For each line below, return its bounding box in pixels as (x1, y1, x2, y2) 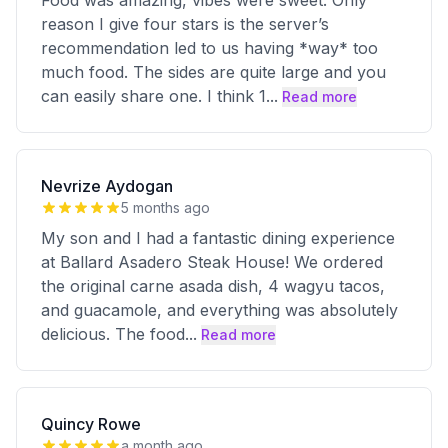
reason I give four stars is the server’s (41, 14, 329, 34)
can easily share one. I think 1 (41, 86, 266, 106)
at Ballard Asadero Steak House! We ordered (41, 252, 383, 272)
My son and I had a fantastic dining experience (41, 228, 395, 248)
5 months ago (121, 199, 210, 216)
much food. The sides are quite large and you (41, 62, 386, 82)
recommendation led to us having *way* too (41, 38, 378, 58)
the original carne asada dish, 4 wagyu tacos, (41, 276, 385, 296)
